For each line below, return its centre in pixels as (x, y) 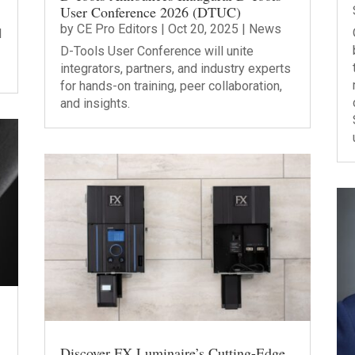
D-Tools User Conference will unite (157, 51)
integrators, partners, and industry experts (175, 68)
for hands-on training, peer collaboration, (171, 86)
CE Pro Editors (117, 29)
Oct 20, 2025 (203, 29)
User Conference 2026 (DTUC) (150, 11)
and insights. (95, 103)
